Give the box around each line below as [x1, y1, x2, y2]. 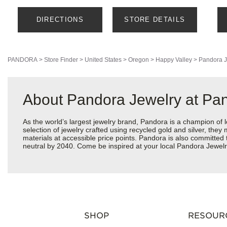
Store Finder [44, 56, 78, 64]
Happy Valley [156, 56, 192, 64]
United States [85, 56, 122, 64]
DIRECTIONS [36, 16, 84, 24]
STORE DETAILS [124, 16, 185, 24]
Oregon [128, 56, 149, 64]
